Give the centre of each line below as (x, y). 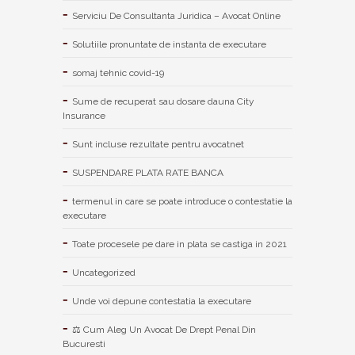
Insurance (84, 115)
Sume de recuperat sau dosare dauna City (163, 101)
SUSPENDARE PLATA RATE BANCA (148, 172)
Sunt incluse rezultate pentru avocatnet (158, 144)
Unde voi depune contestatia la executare (162, 301)
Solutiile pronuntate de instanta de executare (169, 44)
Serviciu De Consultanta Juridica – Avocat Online (176, 15)
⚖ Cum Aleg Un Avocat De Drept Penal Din (164, 329)
